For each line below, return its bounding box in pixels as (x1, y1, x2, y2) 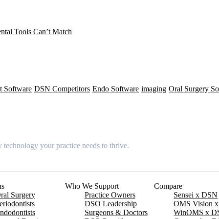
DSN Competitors (34, 84, 90, 93)
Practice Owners (84, 191, 135, 199)
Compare (154, 182, 183, 191)
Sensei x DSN (174, 191, 218, 199)
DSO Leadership (84, 199, 137, 208)
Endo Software (92, 84, 139, 93)
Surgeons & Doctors (84, 208, 148, 217)
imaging (141, 84, 166, 93)
